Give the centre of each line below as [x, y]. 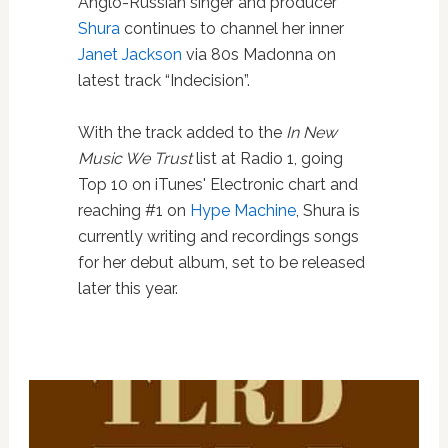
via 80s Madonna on [258, 55]
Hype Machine [242, 211]
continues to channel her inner [231, 29]
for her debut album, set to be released [221, 263]
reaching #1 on [133, 211]
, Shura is [327, 211]
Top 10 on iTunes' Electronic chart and [217, 185]
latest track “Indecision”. [163, 81]
